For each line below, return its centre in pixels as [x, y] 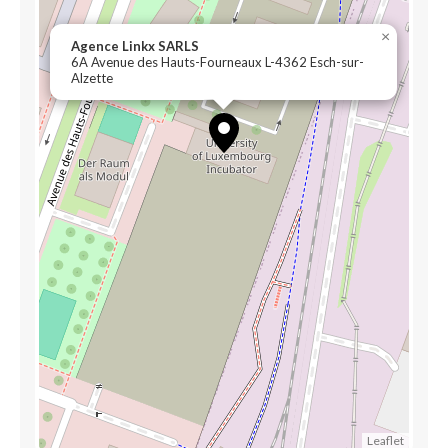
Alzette [92, 78]
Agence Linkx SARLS [135, 46]
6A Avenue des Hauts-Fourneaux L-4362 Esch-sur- [217, 62]
